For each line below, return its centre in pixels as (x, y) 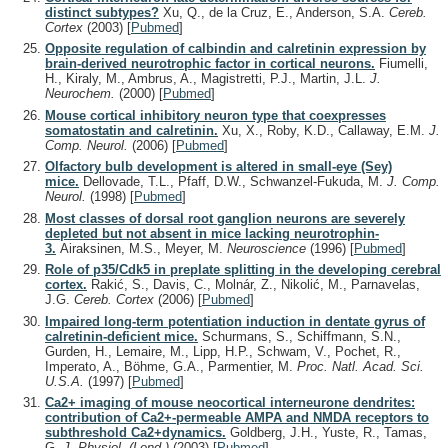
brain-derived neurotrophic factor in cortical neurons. (210, 64)
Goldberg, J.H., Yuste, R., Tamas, (326, 432)
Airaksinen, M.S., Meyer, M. (141, 248)
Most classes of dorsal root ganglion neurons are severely (225, 218)
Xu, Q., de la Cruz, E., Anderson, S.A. (274, 12)
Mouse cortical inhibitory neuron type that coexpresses (215, 115)
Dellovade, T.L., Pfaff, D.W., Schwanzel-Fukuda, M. (233, 182)
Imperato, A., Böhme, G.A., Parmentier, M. (171, 366)
